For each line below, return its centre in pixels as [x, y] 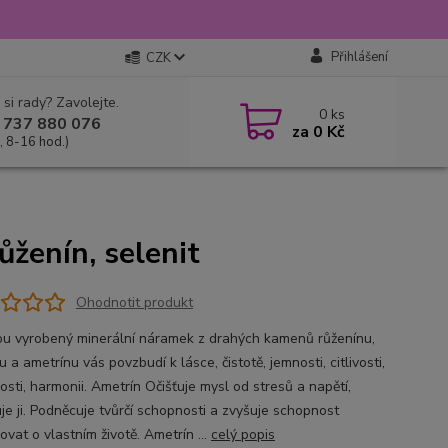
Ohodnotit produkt [134, 302]
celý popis [242, 434]
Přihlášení [359, 57]
